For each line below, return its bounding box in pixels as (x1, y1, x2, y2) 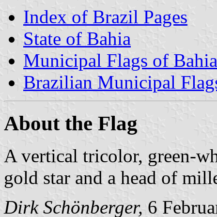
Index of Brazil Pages (23, 6, 187, 27)
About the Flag (4, 111, 138, 135)
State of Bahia (23, 28, 131, 49)
